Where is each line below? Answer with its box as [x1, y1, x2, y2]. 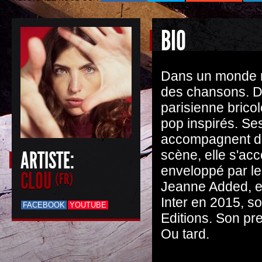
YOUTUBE [70, 201, 106, 209]
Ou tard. [161, 226, 209, 242]
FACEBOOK [23, 201, 65, 209]
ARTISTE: [20, 147, 74, 174]
